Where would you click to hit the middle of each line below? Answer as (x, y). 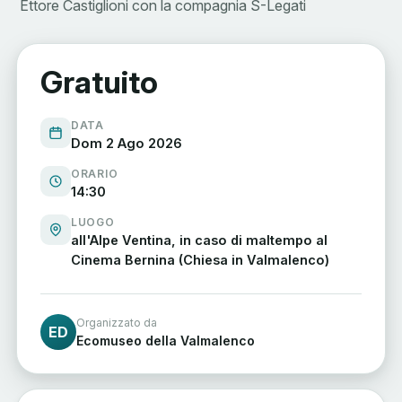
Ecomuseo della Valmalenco (166, 340)
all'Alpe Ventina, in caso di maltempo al (199, 240)
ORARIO (95, 174)
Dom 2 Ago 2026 (127, 144)
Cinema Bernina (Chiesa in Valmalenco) (200, 260)
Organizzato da (117, 322)
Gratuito (99, 83)
